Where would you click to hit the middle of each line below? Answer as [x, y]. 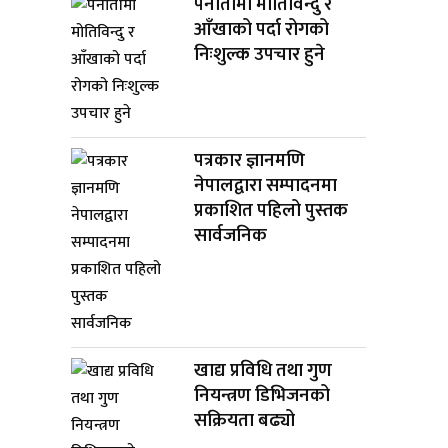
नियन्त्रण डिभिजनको [262, 395]
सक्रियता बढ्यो [245, 420]
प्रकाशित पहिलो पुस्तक [271, 210]
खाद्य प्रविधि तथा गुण [263, 370]
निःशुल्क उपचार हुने [260, 54]
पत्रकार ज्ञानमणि [250, 160]
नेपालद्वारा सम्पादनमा [266, 185]
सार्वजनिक [231, 235]
